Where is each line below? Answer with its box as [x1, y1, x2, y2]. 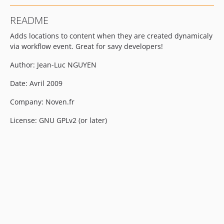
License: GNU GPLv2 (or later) [10, 115, 107, 125]
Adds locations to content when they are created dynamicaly [10, 31, 212, 40]
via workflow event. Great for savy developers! [10, 41, 163, 51]
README [10, 13, 48, 27]
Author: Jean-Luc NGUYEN [10, 60, 96, 69]
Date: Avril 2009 [10, 78, 62, 88]
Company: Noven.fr [10, 97, 74, 106]
